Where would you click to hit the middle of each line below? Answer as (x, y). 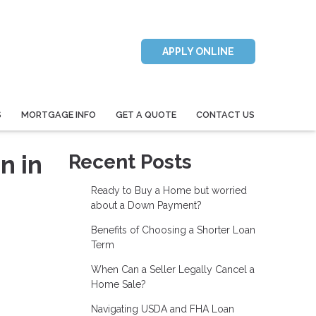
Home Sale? (118, 285)
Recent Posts (130, 162)
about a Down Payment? (146, 206)
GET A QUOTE (146, 114)
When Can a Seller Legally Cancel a (172, 270)
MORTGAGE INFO (59, 114)
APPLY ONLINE (198, 51)
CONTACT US (225, 114)
